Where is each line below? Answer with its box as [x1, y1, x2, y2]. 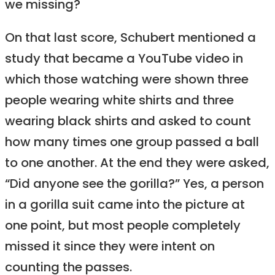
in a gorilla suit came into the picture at [5, 199, 245, 212]
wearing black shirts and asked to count [5, 116, 251, 128]
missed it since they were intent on [5, 241, 215, 254]
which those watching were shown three [5, 74, 249, 87]
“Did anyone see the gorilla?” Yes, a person [5, 179, 264, 191]
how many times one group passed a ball [5, 137, 259, 149]
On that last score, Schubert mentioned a [5, 33, 256, 45]
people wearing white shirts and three [5, 95, 234, 107]
